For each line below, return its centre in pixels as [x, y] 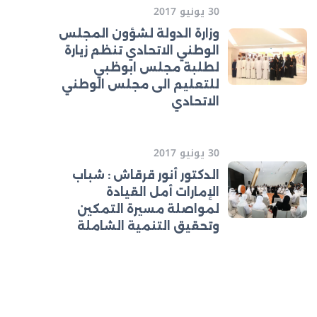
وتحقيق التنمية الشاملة [148, 226]
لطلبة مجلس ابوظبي [156, 68]
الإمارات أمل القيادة [163, 192]
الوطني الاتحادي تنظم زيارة [142, 51]
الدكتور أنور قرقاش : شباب [146, 175]
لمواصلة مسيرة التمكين [148, 209]
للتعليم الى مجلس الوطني [140, 85]
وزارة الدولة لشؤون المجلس [139, 34]
